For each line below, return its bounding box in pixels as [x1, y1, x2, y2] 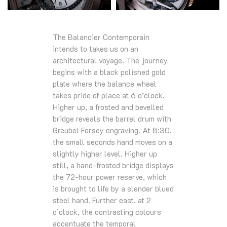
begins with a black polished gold [53, 67, 166, 78]
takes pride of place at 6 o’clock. [53, 90, 165, 101]
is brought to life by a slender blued [53, 183, 174, 194]
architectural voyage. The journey [53, 55, 168, 66]
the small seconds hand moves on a [53, 137, 172, 147]
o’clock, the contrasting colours [53, 207, 161, 217]
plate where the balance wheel [53, 79, 157, 89]
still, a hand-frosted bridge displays [53, 160, 174, 171]
